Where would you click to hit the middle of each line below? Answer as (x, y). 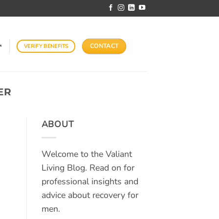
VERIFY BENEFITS (46, 46)
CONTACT (104, 46)
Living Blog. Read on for (88, 167)
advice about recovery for (90, 195)
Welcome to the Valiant (87, 154)
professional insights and (90, 181)
